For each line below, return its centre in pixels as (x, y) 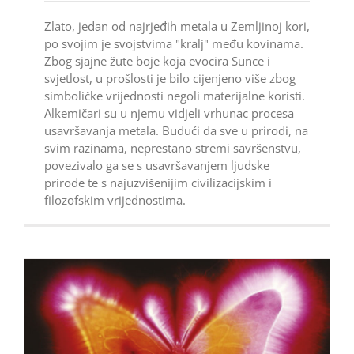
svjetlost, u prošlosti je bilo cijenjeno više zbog (170, 79)
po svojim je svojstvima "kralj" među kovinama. (174, 44)
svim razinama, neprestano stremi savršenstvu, (173, 148)
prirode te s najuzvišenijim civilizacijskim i (158, 183)
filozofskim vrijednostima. (115, 200)
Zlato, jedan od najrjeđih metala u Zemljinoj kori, (177, 26)
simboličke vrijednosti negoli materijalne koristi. (175, 96)
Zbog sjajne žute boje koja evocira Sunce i (157, 61)
